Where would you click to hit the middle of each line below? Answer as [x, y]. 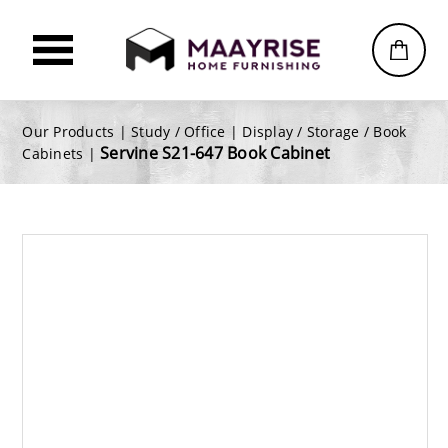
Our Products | [77, 131]
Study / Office [178, 131]
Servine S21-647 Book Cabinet [215, 153]
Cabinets [53, 153]
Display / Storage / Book [324, 131]
